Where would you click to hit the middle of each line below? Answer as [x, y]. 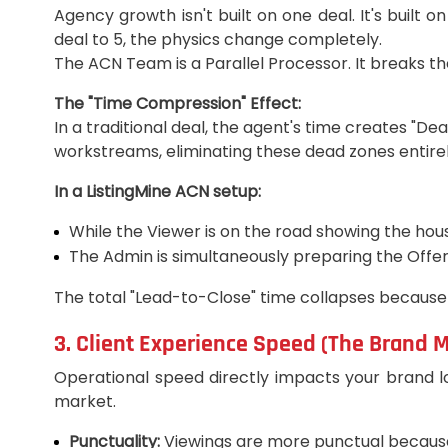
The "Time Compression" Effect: [177, 104]
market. [85, 402]
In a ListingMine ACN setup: [157, 192]
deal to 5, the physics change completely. [218, 40]
